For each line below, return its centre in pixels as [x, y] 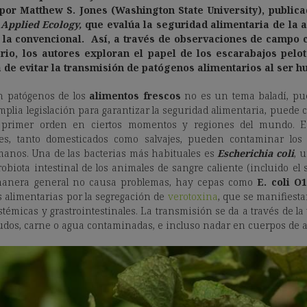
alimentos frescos [135, 96]
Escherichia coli [256, 153]
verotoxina [193, 196]
